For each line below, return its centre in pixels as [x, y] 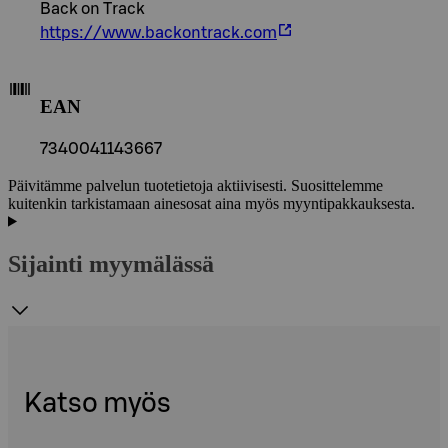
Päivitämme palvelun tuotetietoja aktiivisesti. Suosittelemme [195, 185]
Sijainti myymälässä [111, 263]
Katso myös [97, 403]
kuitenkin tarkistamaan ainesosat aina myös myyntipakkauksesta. [211, 203]
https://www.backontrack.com [158, 33]
